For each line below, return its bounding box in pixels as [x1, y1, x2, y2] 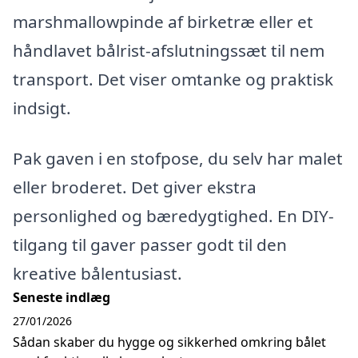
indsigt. [13, 96, 71, 119]
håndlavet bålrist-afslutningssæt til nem [13, 38, 324, 62]
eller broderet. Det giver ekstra [13, 176, 257, 199]
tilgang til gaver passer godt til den [13, 233, 287, 257]
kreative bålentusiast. [13, 262, 182, 285]
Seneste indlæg [13, 288, 110, 307]
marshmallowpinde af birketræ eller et [13, 10, 313, 33]
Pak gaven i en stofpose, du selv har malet [13, 147, 343, 170]
